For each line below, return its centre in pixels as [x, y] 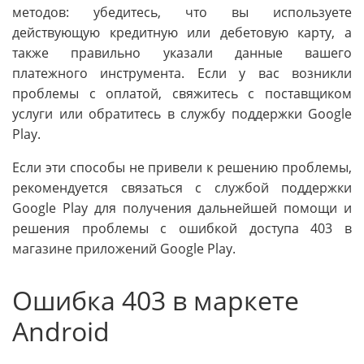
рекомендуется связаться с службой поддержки [182, 188]
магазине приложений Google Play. [124, 249]
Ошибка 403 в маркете [156, 301]
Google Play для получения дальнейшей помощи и [182, 208]
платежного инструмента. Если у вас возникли [182, 74]
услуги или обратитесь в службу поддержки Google [182, 114]
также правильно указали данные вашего [182, 53]
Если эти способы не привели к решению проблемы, [182, 168]
